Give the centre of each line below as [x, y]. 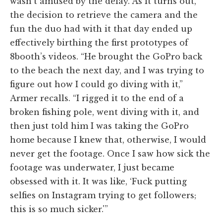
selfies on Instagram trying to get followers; [103, 195]
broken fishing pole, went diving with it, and [105, 112]
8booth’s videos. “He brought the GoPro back [106, 56]
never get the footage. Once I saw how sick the [110, 153]
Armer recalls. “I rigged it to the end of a [97, 98]
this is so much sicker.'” [59, 209]
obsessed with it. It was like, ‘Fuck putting [98, 181]
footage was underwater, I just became [92, 167]
